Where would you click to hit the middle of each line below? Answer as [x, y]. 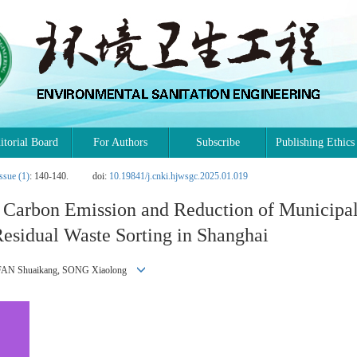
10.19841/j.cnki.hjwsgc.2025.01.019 [178, 176]
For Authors [120, 142]
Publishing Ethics [315, 142]
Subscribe [218, 142]
